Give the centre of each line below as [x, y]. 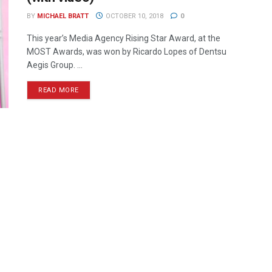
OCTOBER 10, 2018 [133, 16]
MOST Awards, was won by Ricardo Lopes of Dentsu [127, 52]
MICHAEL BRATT [63, 16]
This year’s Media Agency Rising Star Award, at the [124, 38]
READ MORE [59, 90]
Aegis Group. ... [55, 65]
